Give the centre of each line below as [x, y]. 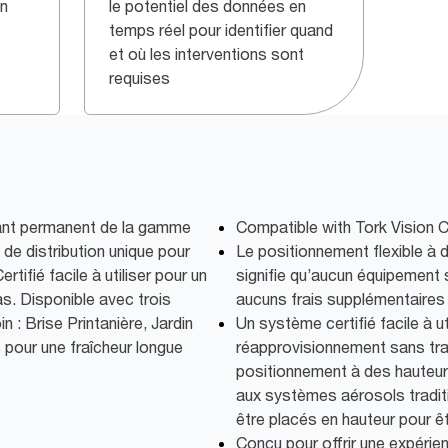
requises [139, 78]
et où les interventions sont [206, 54]
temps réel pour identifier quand [221, 30]
